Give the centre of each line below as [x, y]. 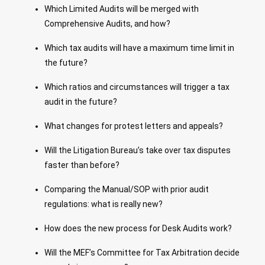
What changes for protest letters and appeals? [134, 126]
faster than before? [82, 165]
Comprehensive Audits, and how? [107, 23]
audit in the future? [81, 101]
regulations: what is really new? [104, 204]
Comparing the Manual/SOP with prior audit [127, 189]
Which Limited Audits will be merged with [122, 9]
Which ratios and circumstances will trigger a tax [137, 87]
